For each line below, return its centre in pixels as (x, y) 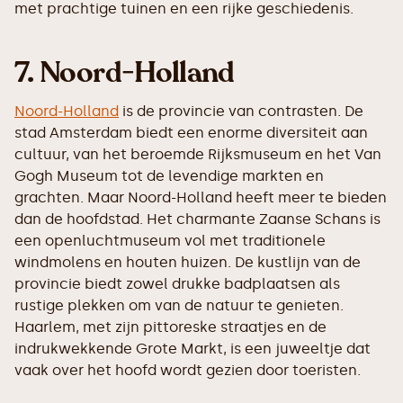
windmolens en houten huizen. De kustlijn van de (188, 263)
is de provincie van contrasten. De (241, 112)
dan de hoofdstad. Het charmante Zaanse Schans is (197, 219)
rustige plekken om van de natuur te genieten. (179, 306)
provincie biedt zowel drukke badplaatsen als (177, 284)
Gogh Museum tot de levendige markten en (169, 176)
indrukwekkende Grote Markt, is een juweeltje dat (193, 349)
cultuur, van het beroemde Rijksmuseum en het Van (198, 155)
